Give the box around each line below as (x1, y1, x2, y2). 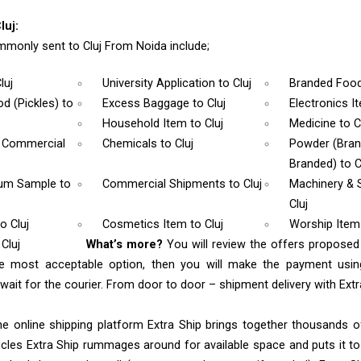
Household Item (102, 117, 191, 131)
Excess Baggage (102, 97, 193, 111)
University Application (102, 77, 219, 91)
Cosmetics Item (102, 218, 191, 232)
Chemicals (102, 137, 161, 151)
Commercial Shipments (102, 177, 230, 192)
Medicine (288, 117, 339, 131)
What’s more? (86, 238, 167, 252)
